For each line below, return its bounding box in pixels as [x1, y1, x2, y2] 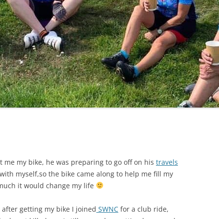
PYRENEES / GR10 [2, 43, 45, 50]
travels [156, 157, 178, 167]
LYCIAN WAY [2, 3, 33, 10]
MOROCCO [2, 23, 30, 30]
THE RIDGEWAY [2, 63, 40, 70]
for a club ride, [118, 204, 169, 214]
